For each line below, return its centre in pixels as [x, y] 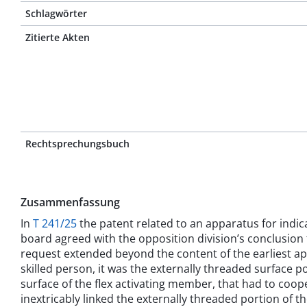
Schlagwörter [56, 13]
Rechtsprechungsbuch [77, 144]
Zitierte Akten [58, 37]
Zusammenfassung [70, 202]
